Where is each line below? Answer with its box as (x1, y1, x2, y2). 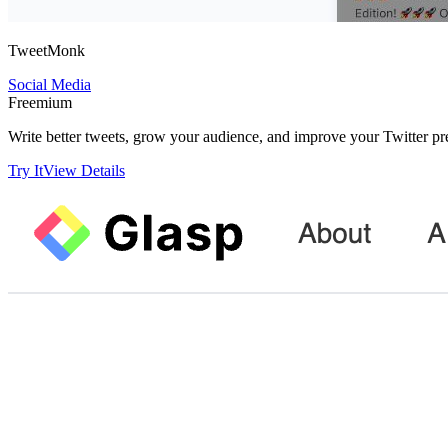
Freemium (8, 93, 72, 111)
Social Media (8, 75, 91, 93)
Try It (8, 161, 43, 179)
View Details (43, 161, 125, 179)
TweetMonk (8, 41, 85, 59)
